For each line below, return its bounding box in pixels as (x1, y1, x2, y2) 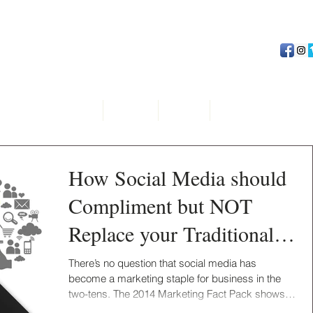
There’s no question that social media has (68, 256, 256, 270)
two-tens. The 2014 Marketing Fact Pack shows (68, 287, 285, 300)
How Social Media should (68, 163, 286, 191)
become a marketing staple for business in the (68, 272, 281, 285)
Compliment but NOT (68, 191, 252, 219)
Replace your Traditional (68, 219, 274, 247)
